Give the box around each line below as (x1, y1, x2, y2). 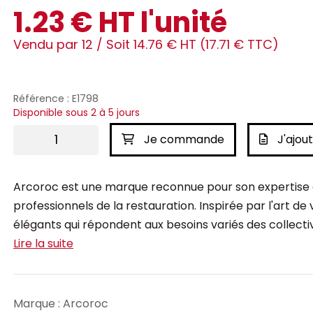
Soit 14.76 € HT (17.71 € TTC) (106, 36, 279, 53)
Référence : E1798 (13, 92, 99, 105)
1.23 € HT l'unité (13, 3, 227, 42)
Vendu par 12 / (13, 36, 106, 53)
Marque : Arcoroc (13, 296, 108, 312)
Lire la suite (13, 235, 73, 252)
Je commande (141, 131, 224, 147)
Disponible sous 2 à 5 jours (13, 105, 140, 119)
